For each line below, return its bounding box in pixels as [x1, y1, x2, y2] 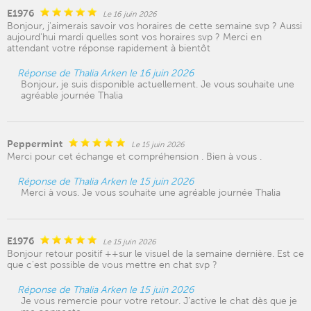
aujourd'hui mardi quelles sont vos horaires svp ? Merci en [7, 31, 262, 42]
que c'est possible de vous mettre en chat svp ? [7, 259, 217, 270]
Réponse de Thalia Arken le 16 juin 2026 [17, 67, 194, 78]
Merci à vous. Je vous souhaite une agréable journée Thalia [21, 187, 280, 198]
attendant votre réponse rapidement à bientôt [7, 42, 210, 53]
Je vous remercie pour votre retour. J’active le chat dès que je [21, 295, 297, 306]
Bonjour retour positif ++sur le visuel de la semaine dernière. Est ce [7, 248, 304, 259]
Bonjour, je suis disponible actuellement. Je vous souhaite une [21, 78, 294, 90]
